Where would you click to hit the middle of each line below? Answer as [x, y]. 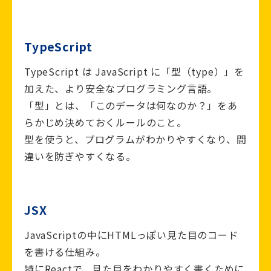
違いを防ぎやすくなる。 [80, 156]
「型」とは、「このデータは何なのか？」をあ [131, 106]
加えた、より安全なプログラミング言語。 [121, 89]
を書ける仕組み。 [65, 252]
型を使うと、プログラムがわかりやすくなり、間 [135, 139]
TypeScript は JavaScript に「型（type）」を [134, 72]
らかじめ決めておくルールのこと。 [106, 122]
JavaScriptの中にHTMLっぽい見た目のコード [131, 235]
